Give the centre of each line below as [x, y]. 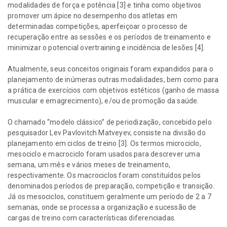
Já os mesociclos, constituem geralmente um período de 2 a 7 [109, 197]
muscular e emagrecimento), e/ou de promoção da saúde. [103, 101]
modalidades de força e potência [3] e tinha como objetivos [105, 5]
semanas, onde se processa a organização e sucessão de [102, 207]
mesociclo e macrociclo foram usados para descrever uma [104, 154]
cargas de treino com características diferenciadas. [93, 218]
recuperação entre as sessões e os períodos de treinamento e [109, 37]
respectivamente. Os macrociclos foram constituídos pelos [104, 176]
